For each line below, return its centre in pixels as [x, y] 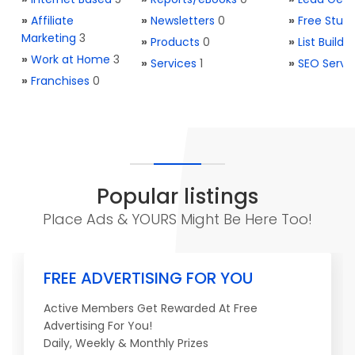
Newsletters [183, 21]
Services [174, 63]
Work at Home [71, 59]
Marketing [49, 38]
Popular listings [177, 197]
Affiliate [52, 21]
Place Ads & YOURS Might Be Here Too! [177, 219]
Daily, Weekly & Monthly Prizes [126, 343]
